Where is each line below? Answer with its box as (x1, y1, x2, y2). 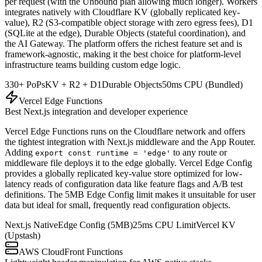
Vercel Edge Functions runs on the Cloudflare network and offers (5, 126, 245, 136)
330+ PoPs (5, 79, 45, 89)
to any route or (173, 147, 227, 157)
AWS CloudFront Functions (19, 246, 123, 257)
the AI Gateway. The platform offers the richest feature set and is (5, 38, 242, 49)
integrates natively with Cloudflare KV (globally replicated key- (5, 6, 240, 17)
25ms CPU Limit (133, 219, 196, 230)
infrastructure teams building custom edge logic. (5, 59, 181, 70)
